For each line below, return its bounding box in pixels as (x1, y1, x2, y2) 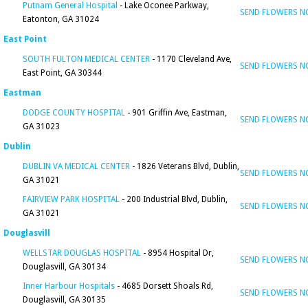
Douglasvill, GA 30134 (23, 262, 106, 272)
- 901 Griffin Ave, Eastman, (125, 108, 227, 118)
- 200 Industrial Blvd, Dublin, (120, 195, 228, 204)
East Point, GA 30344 (23, 68, 102, 78)
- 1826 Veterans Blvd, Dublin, (130, 162, 239, 171)
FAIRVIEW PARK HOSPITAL (23, 195, 120, 204)
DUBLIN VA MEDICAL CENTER (23, 162, 130, 171)
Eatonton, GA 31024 (23, 14, 99, 24)
